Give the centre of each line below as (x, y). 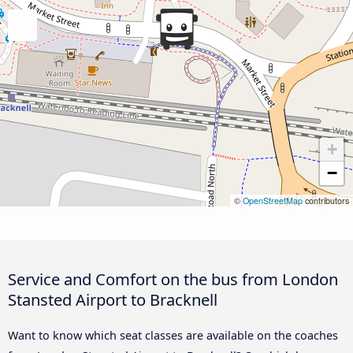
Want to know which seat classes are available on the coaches (173, 336)
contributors (326, 201)
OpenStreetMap (273, 201)
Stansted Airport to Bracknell (113, 300)
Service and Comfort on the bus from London (173, 279)
